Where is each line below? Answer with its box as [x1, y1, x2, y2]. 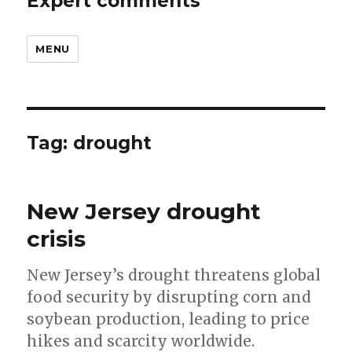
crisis [27, 225, 86, 253]
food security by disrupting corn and [27, 288, 312, 307]
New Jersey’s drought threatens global [27, 266, 321, 285]
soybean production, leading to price [27, 310, 310, 329]
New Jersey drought [27, 198, 262, 225]
